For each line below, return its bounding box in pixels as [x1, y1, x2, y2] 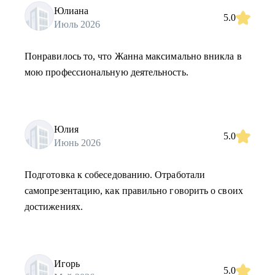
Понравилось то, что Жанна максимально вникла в [25, 51, 242, 61]
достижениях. [25, 201, 83, 212]
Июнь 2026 [54, 137, 101, 148]
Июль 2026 [54, 18, 100, 29]
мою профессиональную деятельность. [25, 67, 188, 77]
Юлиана [54, 5, 88, 16]
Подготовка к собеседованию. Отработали [25, 169, 206, 180]
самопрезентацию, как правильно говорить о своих [25, 185, 243, 196]
